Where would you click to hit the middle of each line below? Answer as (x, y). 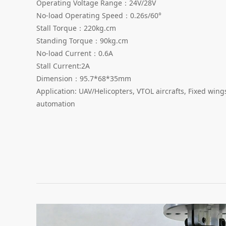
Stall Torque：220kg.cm (76, 28)
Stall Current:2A (63, 66)
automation (56, 103)
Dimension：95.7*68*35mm (84, 78)
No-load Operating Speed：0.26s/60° (99, 15)
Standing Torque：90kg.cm (82, 40)
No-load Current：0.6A (75, 53)
